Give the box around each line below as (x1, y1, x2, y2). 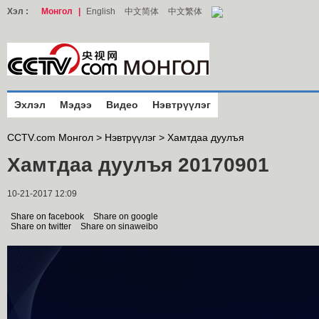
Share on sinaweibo (80, 221, 158, 231)
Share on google (93, 211, 158, 221)
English (86, 6, 115, 16)
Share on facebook (11, 211, 84, 221)
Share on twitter (11, 221, 71, 231)
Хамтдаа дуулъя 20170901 (7, 154, 269, 176)
